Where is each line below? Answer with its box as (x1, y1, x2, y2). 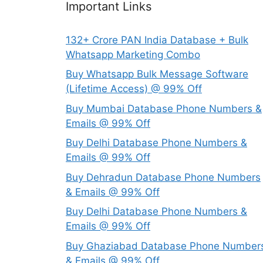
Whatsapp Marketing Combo (66, 48, 200, 60)
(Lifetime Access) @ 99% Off (66, 83, 202, 95)
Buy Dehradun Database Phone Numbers (66, 171, 261, 183)
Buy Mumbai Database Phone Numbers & (66, 102, 262, 114)
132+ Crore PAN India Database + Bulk (66, 33, 248, 46)
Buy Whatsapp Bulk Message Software (66, 68, 248, 80)
